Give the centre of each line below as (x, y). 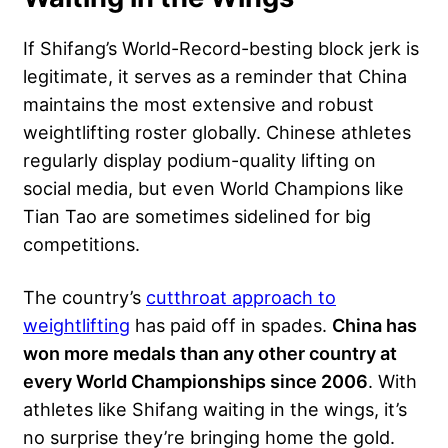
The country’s (84, 296)
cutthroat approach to (241, 296)
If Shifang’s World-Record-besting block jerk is (221, 47)
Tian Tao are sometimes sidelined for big (197, 215)
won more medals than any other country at (210, 352)
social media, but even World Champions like (213, 187)
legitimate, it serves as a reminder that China (215, 75)
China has (374, 324)
